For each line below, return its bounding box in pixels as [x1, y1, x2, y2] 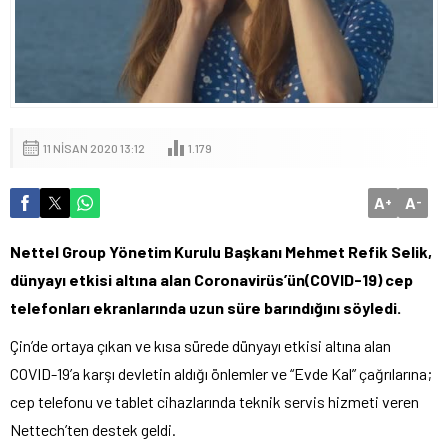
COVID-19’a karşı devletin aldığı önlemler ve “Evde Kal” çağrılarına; [10, 363, 432, 383]
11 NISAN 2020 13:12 [43, 140, 145, 155]
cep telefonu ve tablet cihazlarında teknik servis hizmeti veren [10, 391, 419, 411]
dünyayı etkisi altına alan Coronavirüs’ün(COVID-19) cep [10, 269, 413, 289]
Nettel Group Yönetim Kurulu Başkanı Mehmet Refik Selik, [10, 241, 432, 261]
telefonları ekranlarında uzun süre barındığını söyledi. [10, 297, 401, 317]
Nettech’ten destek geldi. [10, 419, 176, 439]
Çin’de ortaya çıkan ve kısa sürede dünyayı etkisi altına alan [10, 335, 391, 355]
